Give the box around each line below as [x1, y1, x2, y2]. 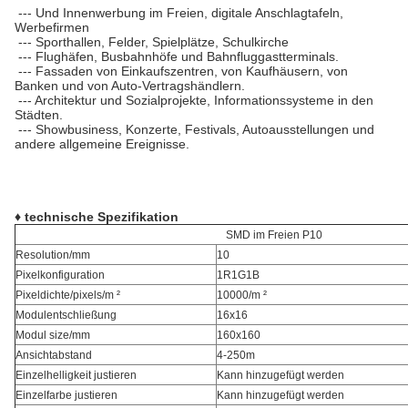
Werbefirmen [15, 20, 89, 35]
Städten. [15, 107, 63, 122]
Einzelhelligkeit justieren [15, 369, 137, 382]
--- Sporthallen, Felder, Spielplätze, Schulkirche [15, 35, 289, 49]
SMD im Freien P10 [226, 229, 322, 241]
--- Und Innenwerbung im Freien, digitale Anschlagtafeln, [18, 5, 343, 20]
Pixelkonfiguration [15, 269, 105, 281]
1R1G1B [217, 269, 260, 281]
